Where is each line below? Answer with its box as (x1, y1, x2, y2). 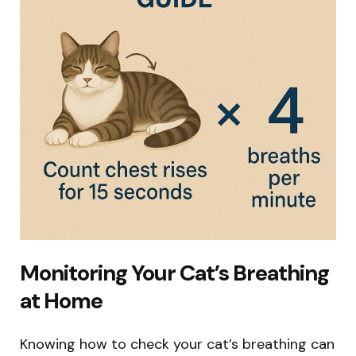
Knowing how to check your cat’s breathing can (20, 334, 335, 354)
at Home (20, 285, 103, 315)
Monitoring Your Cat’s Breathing (20, 257, 329, 288)
